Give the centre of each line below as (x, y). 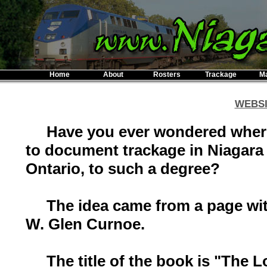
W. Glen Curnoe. (85, 224)
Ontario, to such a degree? (123, 168)
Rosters (167, 74)
